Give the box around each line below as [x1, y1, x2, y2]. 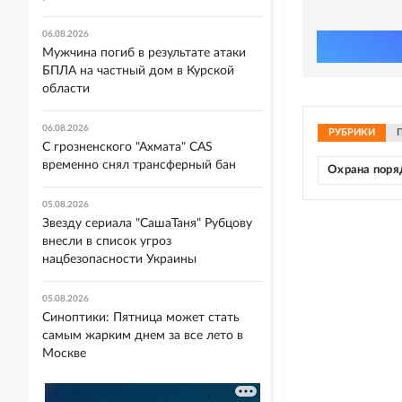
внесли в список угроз [42, 235, 171, 248]
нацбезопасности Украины [42, 253, 197, 266]
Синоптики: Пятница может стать [42, 311, 240, 324]
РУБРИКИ [328, 127, 375, 137]
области [42, 83, 90, 95]
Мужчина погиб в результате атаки [42, 47, 246, 59]
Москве [42, 347, 86, 360]
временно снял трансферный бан [42, 159, 236, 171]
